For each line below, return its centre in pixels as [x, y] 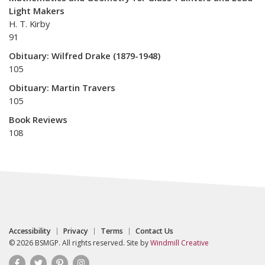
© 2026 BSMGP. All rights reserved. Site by [80, 243]
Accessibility [30, 231]
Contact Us [154, 231]
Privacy [76, 231]
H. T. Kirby [29, 24]
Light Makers [37, 11]
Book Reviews [38, 119]
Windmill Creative [180, 243]
